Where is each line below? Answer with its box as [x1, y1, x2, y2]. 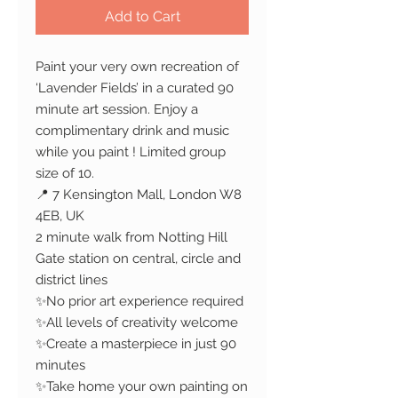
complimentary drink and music [36, 123, 229, 139]
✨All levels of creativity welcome [36, 314, 238, 330]
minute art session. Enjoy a [36, 101, 198, 117]
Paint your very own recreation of [36, 59, 239, 75]
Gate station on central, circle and [36, 251, 241, 267]
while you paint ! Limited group [36, 144, 226, 160]
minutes [36, 357, 85, 373]
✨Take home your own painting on [36, 378, 248, 394]
